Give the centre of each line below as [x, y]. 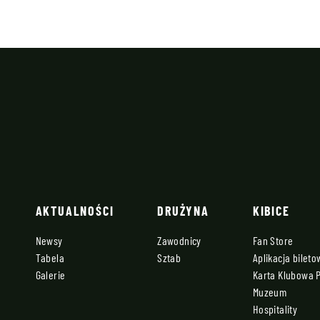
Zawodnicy [179, 241]
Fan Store [273, 241]
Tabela [50, 258]
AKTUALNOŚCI [75, 211]
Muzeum [270, 292]
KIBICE [271, 211]
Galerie [50, 275]
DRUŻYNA [183, 211]
